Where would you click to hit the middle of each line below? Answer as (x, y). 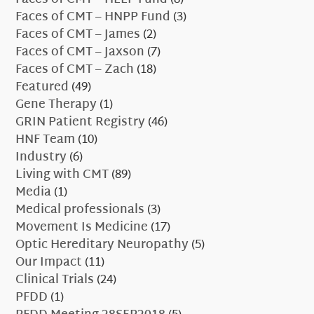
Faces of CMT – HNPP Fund (93, 18)
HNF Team (46, 140)
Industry (41, 158)
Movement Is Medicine (82, 228)
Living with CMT (62, 175)
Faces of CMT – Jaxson (80, 53)
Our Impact (49, 263)
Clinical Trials (55, 280)
